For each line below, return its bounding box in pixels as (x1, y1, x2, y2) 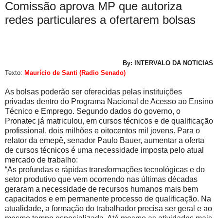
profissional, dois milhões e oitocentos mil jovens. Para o (5, 126, 200, 135)
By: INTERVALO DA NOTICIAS (123, 59, 213, 67)
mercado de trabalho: (5, 155, 78, 164)
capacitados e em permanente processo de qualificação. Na (5, 194, 211, 203)
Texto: (5, 69, 22, 76)
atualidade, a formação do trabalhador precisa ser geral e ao (5, 204, 212, 213)
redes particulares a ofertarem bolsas (5, 13, 196, 26)
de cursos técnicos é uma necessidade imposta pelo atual (5, 145, 204, 154)
